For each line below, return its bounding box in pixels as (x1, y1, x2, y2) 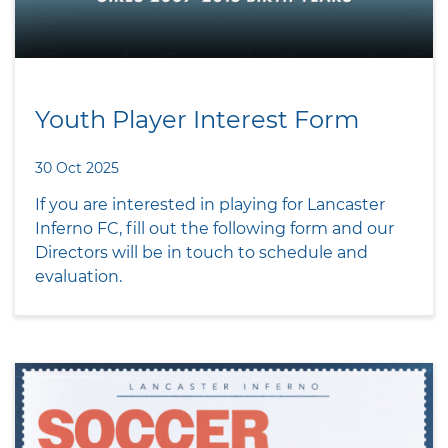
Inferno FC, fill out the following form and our (35, 218, 394, 238)
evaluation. (35, 266, 122, 286)
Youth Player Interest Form (35, 104, 359, 134)
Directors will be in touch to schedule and (35, 242, 368, 262)
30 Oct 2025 (35, 158, 119, 177)
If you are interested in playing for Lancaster (35, 194, 385, 214)
